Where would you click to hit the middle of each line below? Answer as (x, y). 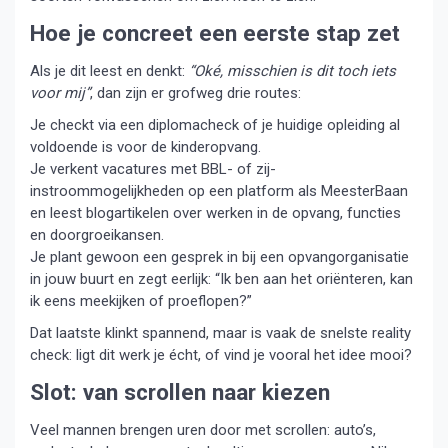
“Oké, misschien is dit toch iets (292, 70)
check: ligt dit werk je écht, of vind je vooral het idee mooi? (221, 354)
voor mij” (60, 92)
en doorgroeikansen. (97, 234)
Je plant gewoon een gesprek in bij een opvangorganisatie (219, 256)
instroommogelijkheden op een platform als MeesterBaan (219, 190)
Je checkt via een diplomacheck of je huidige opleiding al (215, 124)
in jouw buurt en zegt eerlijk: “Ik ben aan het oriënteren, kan (221, 278)
